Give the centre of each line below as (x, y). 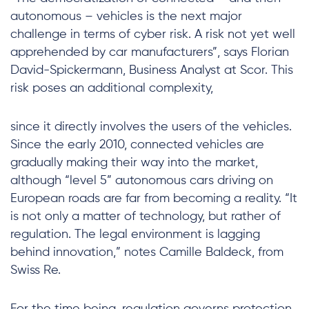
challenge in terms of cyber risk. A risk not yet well (153, 34)
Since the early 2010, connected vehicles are (137, 145)
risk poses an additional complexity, (112, 88)
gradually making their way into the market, (134, 163)
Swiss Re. (36, 270)
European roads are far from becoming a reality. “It (154, 199)
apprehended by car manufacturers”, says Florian (150, 52)
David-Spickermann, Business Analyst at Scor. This (152, 70)
